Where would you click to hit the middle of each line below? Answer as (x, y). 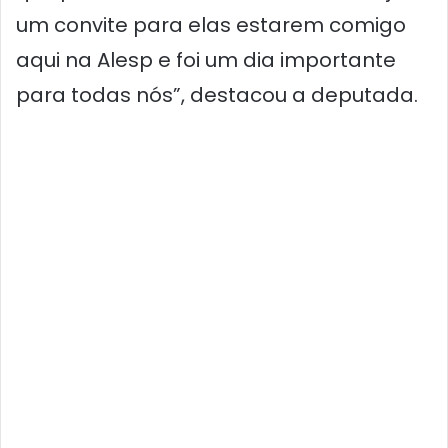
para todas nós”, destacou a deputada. (217, 95)
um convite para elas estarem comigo (211, 25)
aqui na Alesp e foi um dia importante (206, 60)
